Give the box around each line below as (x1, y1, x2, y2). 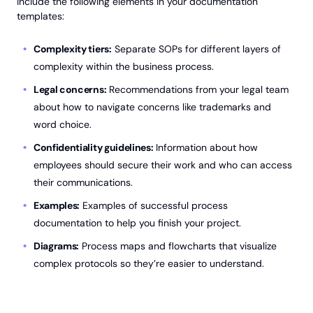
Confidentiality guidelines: (34, 141, 154, 154)
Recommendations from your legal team (106, 83, 289, 96)
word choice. (34, 118, 92, 131)
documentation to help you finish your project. (34, 217, 241, 229)
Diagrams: (34, 240, 80, 252)
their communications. (34, 176, 133, 189)
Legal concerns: (34, 83, 107, 96)
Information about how (153, 141, 259, 154)
